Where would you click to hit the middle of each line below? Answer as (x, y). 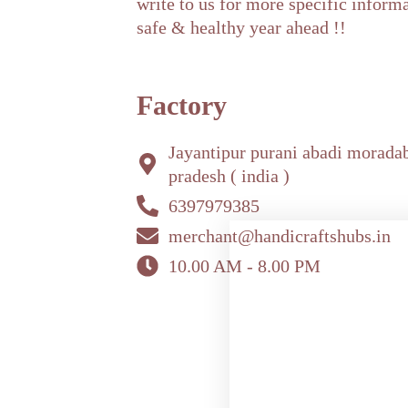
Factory (182, 106)
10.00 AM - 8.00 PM (245, 266)
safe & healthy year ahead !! (241, 28)
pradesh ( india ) (229, 176)
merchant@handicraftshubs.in (280, 236)
